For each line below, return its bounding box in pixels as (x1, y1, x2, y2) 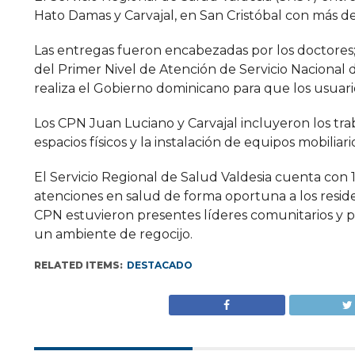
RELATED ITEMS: (33, 259, 123, 271)
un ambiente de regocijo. (33, 227, 193, 242)
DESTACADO (126, 259, 193, 271)
